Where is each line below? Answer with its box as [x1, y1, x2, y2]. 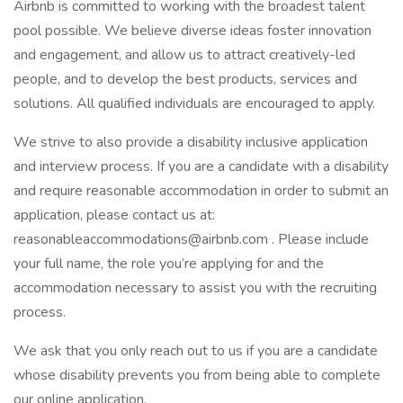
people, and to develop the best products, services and [13, 69, 357, 89]
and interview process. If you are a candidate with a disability [13, 157, 389, 176]
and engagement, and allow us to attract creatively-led [13, 45, 355, 65]
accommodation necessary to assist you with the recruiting [13, 278, 377, 298]
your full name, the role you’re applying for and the [13, 254, 324, 273]
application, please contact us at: [13, 205, 215, 225]
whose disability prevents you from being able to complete [13, 365, 381, 385]
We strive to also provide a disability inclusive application [13, 132, 368, 152]
